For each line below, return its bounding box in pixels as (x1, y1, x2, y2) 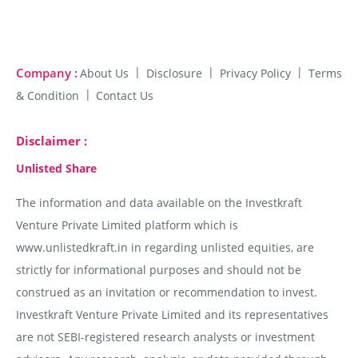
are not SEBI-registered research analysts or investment (15, 328, 315, 344)
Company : (15, 64, 78, 82)
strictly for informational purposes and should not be (15, 261, 301, 277)
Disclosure (145, 65, 206, 81)
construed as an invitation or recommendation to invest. (15, 284, 317, 300)
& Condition (15, 87, 82, 103)
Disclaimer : (15, 133, 87, 149)
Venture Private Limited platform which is (15, 217, 238, 233)
